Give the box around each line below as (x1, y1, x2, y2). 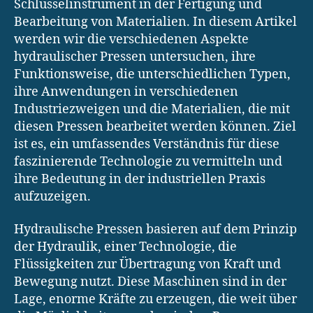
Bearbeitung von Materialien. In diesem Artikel (14, 13, 297, 30)
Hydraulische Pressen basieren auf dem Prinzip (14, 221, 297, 238)
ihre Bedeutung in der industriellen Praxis (14, 170, 265, 187)
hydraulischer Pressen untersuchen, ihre (14, 48, 256, 65)
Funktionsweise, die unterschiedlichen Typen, (14, 66, 291, 82)
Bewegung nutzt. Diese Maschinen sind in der (14, 274, 286, 291)
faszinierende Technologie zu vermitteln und (14, 153, 282, 170)
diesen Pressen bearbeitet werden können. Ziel (14, 118, 296, 135)
